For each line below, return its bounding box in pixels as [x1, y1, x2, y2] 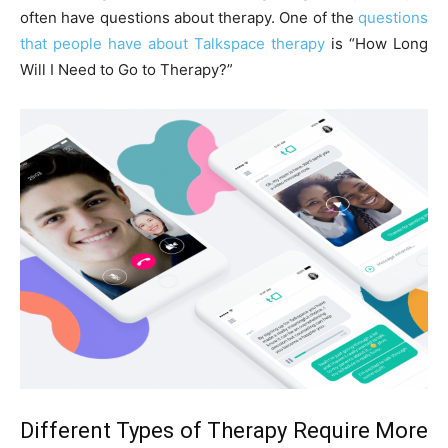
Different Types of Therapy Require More [20, 417, 428, 443]
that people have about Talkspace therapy [20, 34, 325, 54]
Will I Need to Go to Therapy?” [20, 60, 233, 80]
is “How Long [325, 34, 428, 54]
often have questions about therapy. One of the [20, 8, 358, 28]
